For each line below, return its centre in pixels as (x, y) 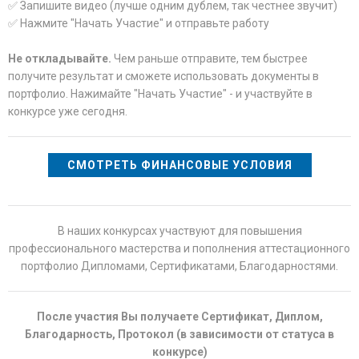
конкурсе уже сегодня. (68, 111)
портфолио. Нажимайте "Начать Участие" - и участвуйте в (160, 94)
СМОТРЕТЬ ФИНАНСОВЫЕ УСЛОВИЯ (179, 165)
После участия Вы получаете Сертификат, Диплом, (179, 317)
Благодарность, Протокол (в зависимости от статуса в (179, 334)
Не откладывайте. (60, 58)
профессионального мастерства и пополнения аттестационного (179, 248)
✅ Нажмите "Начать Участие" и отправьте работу (139, 23)
